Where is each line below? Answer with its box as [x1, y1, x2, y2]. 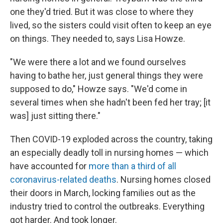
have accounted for [10, 161, 87, 172]
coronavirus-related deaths [10, 174, 116, 185]
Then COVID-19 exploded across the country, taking [10, 134, 213, 145]
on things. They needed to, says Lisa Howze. [10, 33, 185, 44]
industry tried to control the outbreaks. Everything [10, 201, 205, 212]
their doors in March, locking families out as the [10, 188, 196, 199]
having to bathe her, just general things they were [10, 70, 203, 81]
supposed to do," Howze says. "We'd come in [10, 84, 187, 95]
